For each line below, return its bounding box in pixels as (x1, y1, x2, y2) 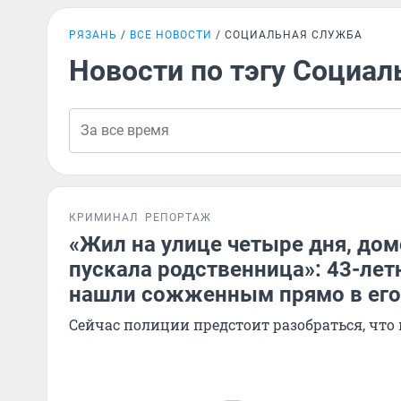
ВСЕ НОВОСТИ (130, 29, 212, 41)
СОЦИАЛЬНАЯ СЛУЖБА (225, 29, 363, 41)
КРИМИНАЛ (69, 211, 138, 224)
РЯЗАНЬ (69, 29, 117, 41)
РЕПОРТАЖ (145, 211, 211, 224)
